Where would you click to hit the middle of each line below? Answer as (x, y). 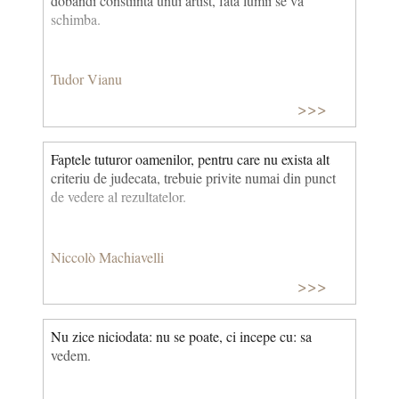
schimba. (76, 19)
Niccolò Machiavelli (107, 256)
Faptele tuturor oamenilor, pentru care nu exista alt (190, 159)
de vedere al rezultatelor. (118, 196)
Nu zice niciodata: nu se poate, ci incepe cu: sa (181, 337)
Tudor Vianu (86, 79)
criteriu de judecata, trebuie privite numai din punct (193, 178)
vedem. (71, 355)
